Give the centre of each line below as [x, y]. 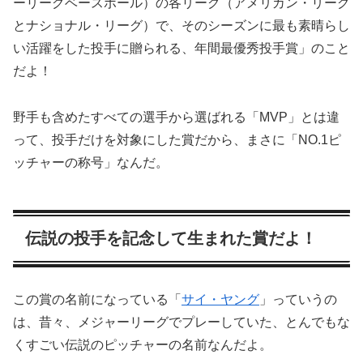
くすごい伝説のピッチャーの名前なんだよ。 [143, 345]
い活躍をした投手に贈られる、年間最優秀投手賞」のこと [181, 48]
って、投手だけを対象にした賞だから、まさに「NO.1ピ [177, 139]
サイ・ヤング [220, 300]
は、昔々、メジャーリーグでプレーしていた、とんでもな [181, 322]
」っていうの [298, 300]
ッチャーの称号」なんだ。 [91, 162]
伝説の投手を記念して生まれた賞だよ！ [171, 238]
